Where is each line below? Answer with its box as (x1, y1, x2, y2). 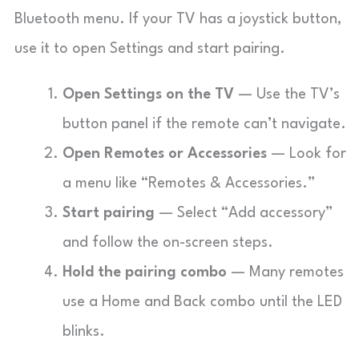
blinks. (63, 325, 105, 339)
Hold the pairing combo (63, 265, 227, 280)
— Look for (267, 147, 346, 161)
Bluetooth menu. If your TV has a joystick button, (14, 12, 341, 26)
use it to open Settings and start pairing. (14, 42, 285, 56)
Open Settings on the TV (63, 87, 234, 102)
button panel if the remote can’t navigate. (63, 117, 346, 131)
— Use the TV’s (234, 87, 340, 102)
